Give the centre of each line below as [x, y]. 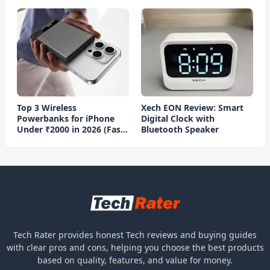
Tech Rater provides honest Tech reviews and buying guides [135, 234]
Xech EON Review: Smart [192, 107]
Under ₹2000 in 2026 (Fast [71, 129]
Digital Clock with [178, 118]
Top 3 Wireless [47, 107]
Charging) [37, 140]
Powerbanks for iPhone [66, 118]
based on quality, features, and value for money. [135, 260]
